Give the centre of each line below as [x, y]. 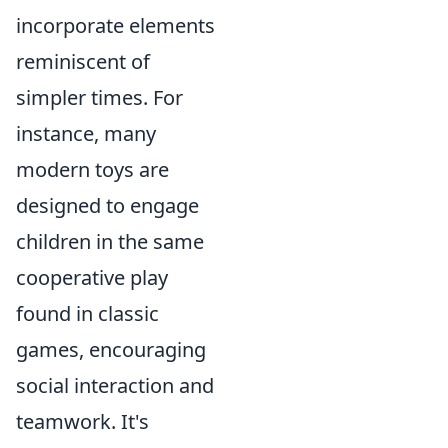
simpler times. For [99, 97]
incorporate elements [115, 25]
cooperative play [92, 277]
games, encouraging [111, 349]
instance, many [86, 133]
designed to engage [107, 205]
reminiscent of [83, 61]
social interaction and [115, 385]
